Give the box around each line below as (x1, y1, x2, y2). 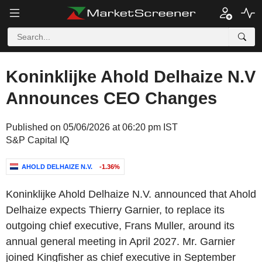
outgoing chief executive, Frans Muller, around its (6, 220, 235, 232)
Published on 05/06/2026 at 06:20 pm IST (6, 122, 178, 132)
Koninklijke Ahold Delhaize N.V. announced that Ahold (6, 188, 256, 200)
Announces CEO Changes (6, 89, 217, 108)
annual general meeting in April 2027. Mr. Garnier (6, 236, 235, 247)
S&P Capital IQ (6, 135, 69, 145)
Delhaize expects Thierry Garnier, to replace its (6, 204, 225, 216)
